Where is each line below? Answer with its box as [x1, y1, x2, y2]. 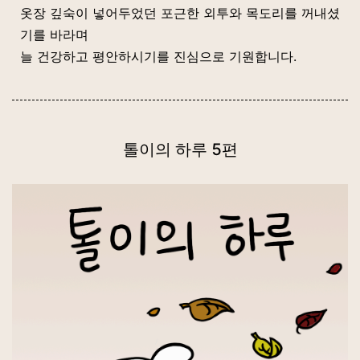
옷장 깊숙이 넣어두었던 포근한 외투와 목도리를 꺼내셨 [20, 5, 340, 21]
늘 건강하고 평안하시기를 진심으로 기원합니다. [20, 48, 297, 64]
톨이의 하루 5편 [122, 140, 238, 159]
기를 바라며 [20, 27, 88, 43]
